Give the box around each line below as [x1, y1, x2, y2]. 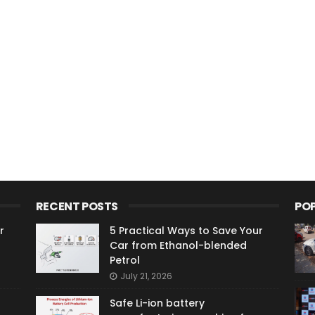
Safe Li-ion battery [109, 296, 205, 310]
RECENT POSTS [35, 198, 118, 214]
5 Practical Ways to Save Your [109, 224, 263, 238]
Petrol [109, 253, 140, 267]
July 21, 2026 [120, 270, 172, 282]
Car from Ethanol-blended [109, 238, 247, 252]
